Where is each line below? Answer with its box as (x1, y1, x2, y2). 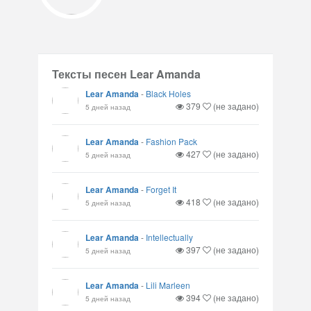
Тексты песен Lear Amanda (52, 66, 201, 82)
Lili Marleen (146, 279, 190, 291)
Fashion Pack (146, 135, 197, 147)
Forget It (146, 183, 176, 195)
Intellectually (146, 231, 193, 243)
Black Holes (146, 87, 191, 99)
